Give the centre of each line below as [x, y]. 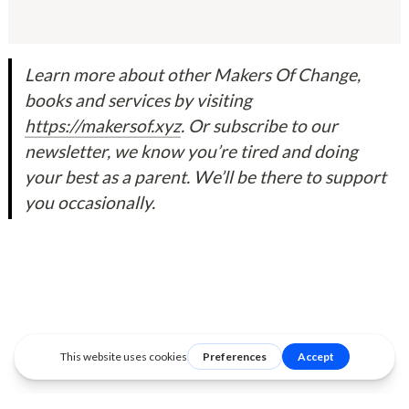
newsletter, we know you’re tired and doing [192, 152]
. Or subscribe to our [260, 126]
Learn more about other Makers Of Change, [193, 75]
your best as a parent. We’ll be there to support [206, 177]
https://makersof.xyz [103, 126]
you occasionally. [90, 203]
